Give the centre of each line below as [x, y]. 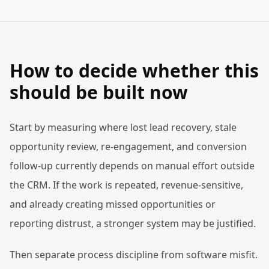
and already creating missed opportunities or [113, 204]
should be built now [99, 92]
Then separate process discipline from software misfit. [134, 255]
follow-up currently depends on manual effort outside [132, 166]
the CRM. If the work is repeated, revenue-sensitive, [126, 185]
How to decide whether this [134, 71]
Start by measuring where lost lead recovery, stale [123, 127]
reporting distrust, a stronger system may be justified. [133, 223]
